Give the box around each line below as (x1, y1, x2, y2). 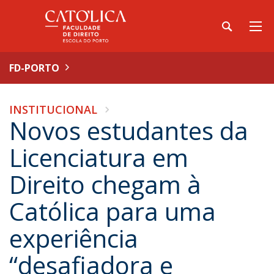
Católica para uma (9, 194, 216, 228)
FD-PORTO (9, 61, 59, 75)
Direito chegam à (9, 168, 201, 201)
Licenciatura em (9, 141, 188, 174)
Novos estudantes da (9, 114, 248, 147)
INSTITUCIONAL (9, 102, 97, 117)
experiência (9, 221, 138, 255)
